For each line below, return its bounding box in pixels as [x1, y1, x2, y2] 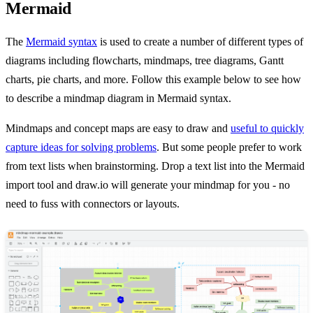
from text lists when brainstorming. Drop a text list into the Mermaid [6, 160, 305, 173]
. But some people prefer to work [156, 141, 302, 154]
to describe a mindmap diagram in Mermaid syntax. [6, 92, 231, 105]
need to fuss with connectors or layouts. [6, 198, 180, 210]
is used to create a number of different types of [97, 36, 303, 48]
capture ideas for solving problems [6, 141, 156, 154]
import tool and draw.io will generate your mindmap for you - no [6, 179, 290, 191]
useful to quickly [231, 122, 304, 135]
